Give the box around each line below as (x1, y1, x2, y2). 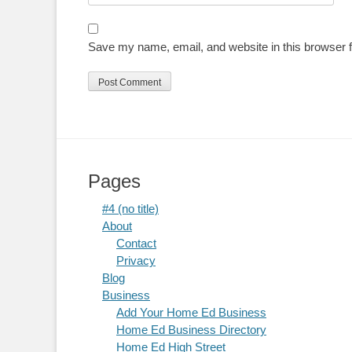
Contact (116, 236, 156, 251)
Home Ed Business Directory (116, 323, 266, 337)
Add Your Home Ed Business (116, 306, 266, 320)
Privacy (116, 254, 156, 268)
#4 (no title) (102, 202, 159, 216)
